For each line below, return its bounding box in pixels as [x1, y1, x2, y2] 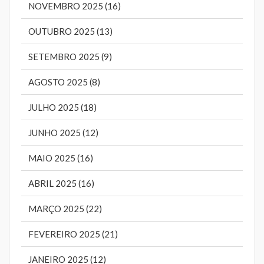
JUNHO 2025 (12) [28, 127, 98, 138]
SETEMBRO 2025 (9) [28, 51, 112, 62]
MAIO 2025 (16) [28, 153, 93, 164]
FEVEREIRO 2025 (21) [28, 229, 118, 240]
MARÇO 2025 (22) [28, 203, 102, 214]
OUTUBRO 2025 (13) [28, 26, 113, 37]
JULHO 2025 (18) [28, 102, 97, 113]
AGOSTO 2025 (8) [28, 77, 100, 88]
